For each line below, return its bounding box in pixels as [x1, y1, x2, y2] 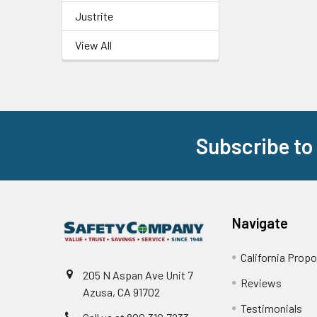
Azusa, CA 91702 [83, 285, 160, 299]
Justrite [75, 9, 113, 23]
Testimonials [241, 301, 303, 315]
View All [75, 38, 112, 52]
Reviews [241, 276, 282, 289]
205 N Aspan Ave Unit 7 [83, 268, 193, 282]
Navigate [232, 214, 289, 231]
